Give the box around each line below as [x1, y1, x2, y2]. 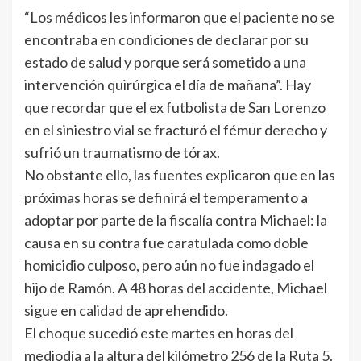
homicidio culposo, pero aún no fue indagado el [24, 255, 314, 274]
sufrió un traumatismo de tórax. [24, 143, 220, 161]
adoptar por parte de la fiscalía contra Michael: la [24, 210, 327, 229]
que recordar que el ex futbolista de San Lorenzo [24, 98, 326, 116]
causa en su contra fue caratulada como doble [24, 233, 309, 251]
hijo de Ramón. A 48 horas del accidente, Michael [24, 278, 327, 297]
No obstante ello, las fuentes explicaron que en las [24, 165, 335, 184]
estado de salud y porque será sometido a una [24, 52, 306, 71]
